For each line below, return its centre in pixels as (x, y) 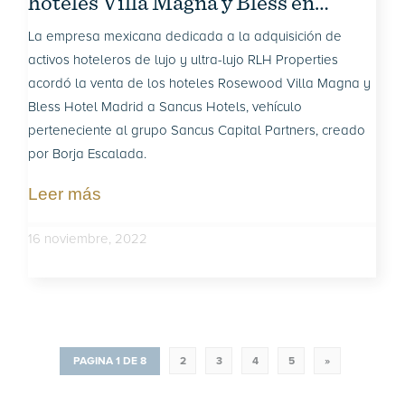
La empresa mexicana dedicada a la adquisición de (185, 36)
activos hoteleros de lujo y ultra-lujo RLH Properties (184, 59)
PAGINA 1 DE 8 (110, 362)
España (64, 28)
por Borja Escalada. (88, 153)
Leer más (65, 193)
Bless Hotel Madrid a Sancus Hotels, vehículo (165, 106)
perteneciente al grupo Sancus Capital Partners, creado (197, 130)
